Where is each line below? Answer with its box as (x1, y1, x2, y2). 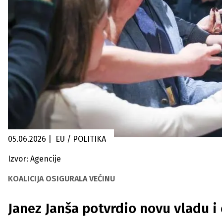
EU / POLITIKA (67, 134, 106, 144)
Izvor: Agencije (8, 154, 61, 164)
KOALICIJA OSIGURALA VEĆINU (8, 174, 115, 183)
